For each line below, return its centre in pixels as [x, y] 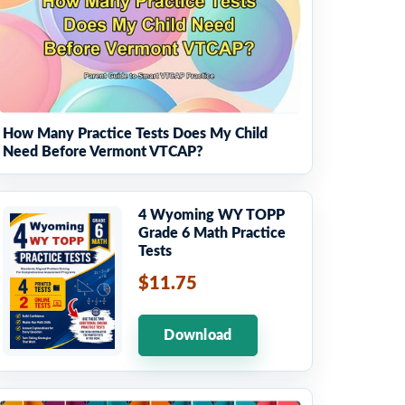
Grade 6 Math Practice [212, 233]
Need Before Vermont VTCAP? [103, 152]
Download [198, 336]
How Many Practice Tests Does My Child [135, 134]
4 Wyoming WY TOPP [212, 215]
